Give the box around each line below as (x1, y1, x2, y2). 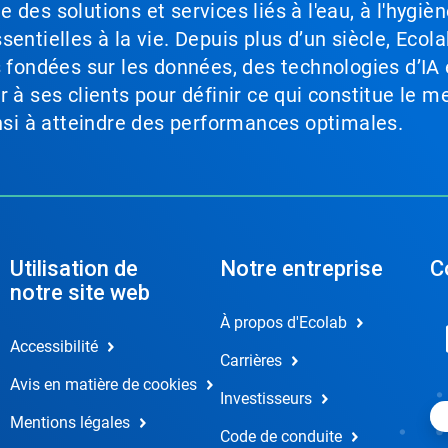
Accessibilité (9, 336, 98, 356)
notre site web (9, 279, 150, 305)
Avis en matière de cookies (9, 374, 197, 394)
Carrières (219, 350, 282, 370)
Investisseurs (219, 388, 312, 408)
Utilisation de (9, 255, 138, 281)
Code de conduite (219, 426, 342, 446)
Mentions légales (9, 412, 130, 432)
